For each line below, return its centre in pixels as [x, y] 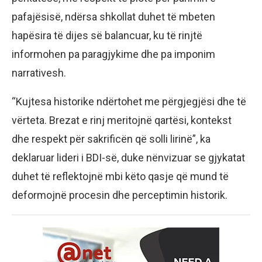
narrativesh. [39, 73]
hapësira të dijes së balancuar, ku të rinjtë [107, 36]
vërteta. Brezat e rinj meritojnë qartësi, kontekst [122, 120]
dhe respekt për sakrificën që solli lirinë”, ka [111, 139]
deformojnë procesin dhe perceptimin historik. [120, 195]
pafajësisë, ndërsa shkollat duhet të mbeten [113, 17]
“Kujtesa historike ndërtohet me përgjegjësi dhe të [129, 102]
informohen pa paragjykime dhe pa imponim [113, 54]
